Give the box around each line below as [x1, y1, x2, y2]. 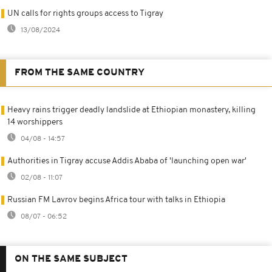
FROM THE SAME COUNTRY [15, 67, 144, 78]
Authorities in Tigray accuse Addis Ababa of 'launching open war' [7, 156, 246, 166]
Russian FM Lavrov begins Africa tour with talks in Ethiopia [7, 195, 225, 205]
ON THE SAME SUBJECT [15, 254, 127, 264]
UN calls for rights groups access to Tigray [7, 8, 163, 18]
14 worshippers [7, 117, 63, 127]
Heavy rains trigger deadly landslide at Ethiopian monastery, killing [7, 105, 256, 115]
